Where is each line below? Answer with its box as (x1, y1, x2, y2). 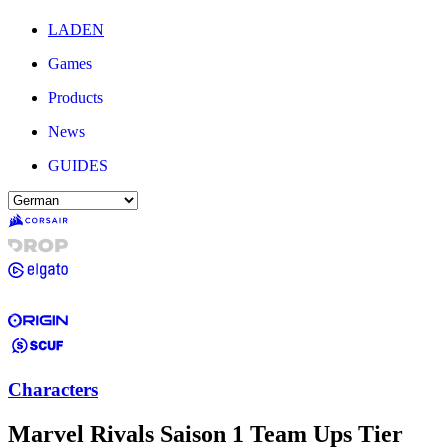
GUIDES (48, 157, 108, 174)
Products (48, 89, 103, 106)
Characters (8, 378, 98, 400)
